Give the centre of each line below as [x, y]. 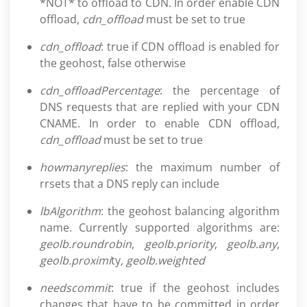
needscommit [75, 288]
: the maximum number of [202, 167]
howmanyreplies [83, 167]
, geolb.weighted [163, 260]
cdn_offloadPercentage [100, 90]
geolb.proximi [75, 260]
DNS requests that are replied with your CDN [160, 107]
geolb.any [252, 244]
